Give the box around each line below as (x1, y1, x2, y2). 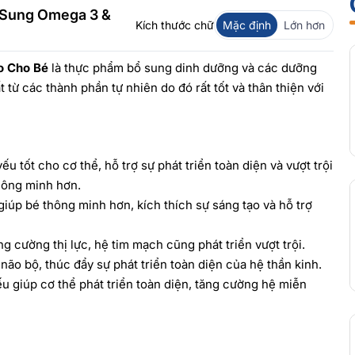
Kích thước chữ (135, 17, 214, 32)
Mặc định (222, 17, 271, 32)
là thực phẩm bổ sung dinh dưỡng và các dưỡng (48, 60, 317, 75)
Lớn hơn (283, 17, 325, 32)
